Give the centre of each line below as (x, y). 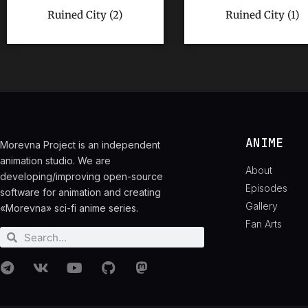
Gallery (261, 206)
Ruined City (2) (85, 14)
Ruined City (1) (263, 14)
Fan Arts (263, 223)
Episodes (266, 188)
